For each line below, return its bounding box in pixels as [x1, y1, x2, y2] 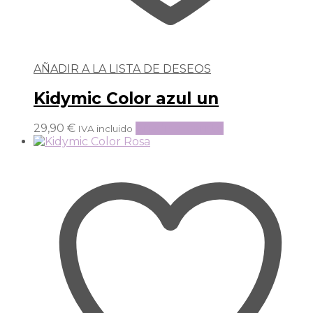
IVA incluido [78, 123, 133, 135]
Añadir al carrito [136, 122, 224, 136]
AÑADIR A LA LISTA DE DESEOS [34, 61, 211, 75]
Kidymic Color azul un [34, 88, 219, 108]
